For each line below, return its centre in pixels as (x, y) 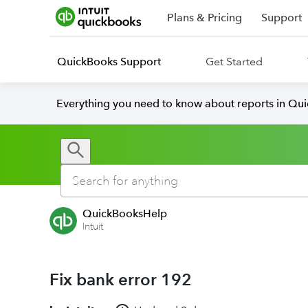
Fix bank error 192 (121, 279)
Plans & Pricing (205, 18)
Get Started (234, 62)
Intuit (93, 227)
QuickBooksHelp (125, 213)
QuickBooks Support (109, 62)
